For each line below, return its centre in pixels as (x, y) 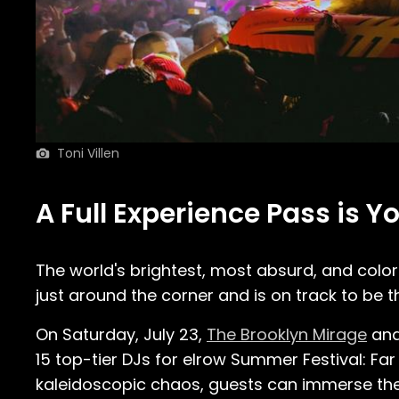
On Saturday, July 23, (121, 334)
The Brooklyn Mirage (287, 334)
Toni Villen (88, 153)
